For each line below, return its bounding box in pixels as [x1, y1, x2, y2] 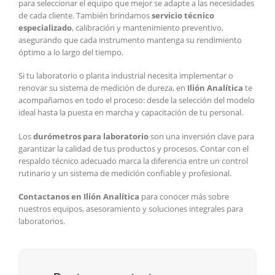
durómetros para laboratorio [33, 130, 149, 142]
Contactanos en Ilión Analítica [18, 191, 139, 203]
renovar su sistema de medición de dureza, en [18, 82, 187, 94]
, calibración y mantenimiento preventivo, [72, 21, 223, 33]
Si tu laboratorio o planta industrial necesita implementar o [18, 70, 233, 82]
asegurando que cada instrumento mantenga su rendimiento [18, 34, 242, 45]
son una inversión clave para [149, 130, 254, 142]
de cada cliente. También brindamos [18, 9, 152, 21]
